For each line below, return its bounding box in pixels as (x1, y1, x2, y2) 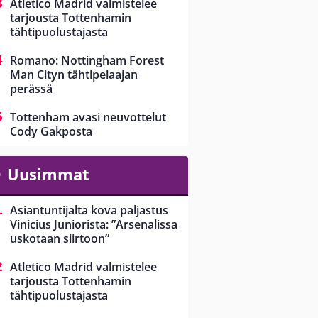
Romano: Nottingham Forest (10, 53, 164, 69)
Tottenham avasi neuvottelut (10, 109, 166, 126)
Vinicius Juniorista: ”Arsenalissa (10, 216, 177, 233)
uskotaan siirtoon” (10, 231, 109, 247)
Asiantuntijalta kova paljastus (10, 202, 168, 219)
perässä (10, 81, 53, 97)
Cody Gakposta (10, 124, 92, 140)
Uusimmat (6, 163, 89, 185)
